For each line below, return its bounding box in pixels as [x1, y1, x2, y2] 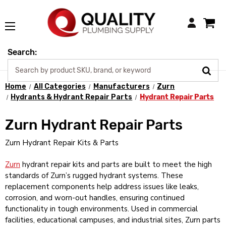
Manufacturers [93, 82, 150, 91]
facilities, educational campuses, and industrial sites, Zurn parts [5, 214, 220, 225]
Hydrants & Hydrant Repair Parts [11, 93, 133, 101]
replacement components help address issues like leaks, [5, 181, 199, 192]
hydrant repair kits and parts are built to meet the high [20, 159, 212, 169]
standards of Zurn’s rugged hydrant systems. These [5, 170, 183, 181]
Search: [8, 47, 37, 58]
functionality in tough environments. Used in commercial [5, 203, 198, 214]
